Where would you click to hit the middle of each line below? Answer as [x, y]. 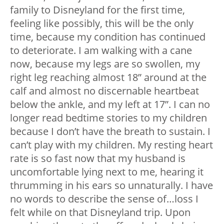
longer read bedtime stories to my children [108, 118]
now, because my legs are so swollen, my [105, 64]
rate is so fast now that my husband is [98, 158]
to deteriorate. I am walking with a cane [101, 50]
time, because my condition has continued [108, 37]
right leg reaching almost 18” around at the [108, 77]
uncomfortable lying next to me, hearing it [107, 172]
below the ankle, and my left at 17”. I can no [110, 104]
